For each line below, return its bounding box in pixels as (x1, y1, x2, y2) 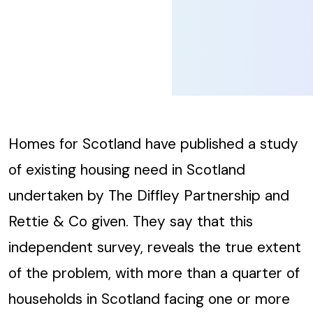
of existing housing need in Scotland (8, 159, 245, 179)
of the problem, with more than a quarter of (8, 263, 300, 282)
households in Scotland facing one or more (8, 289, 290, 308)
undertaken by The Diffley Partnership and (8, 185, 289, 205)
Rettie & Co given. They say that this (8, 211, 253, 231)
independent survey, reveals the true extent (8, 237, 301, 256)
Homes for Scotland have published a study (8, 133, 298, 153)
